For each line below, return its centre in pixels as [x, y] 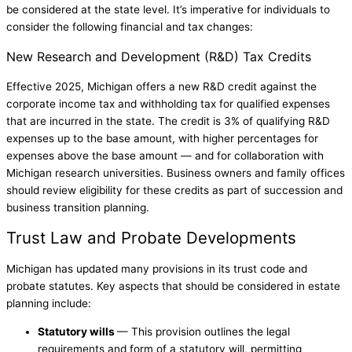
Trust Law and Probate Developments [151, 238]
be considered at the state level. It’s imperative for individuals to [168, 10]
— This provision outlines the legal [203, 331]
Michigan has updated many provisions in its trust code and [157, 269]
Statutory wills [77, 331]
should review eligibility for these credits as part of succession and [174, 191]
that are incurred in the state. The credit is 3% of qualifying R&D [168, 121]
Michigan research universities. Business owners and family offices [176, 173]
